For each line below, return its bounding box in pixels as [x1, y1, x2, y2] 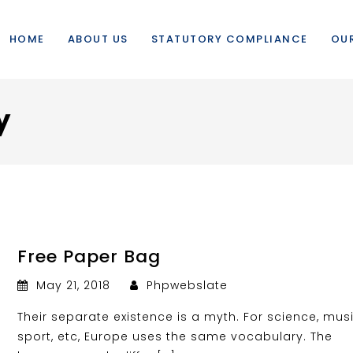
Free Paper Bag [17, 244, 162, 269]
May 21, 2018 [32, 277, 115, 293]
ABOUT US [67, 32, 128, 46]
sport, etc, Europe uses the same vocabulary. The [17, 329, 333, 344]
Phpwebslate [143, 277, 229, 293]
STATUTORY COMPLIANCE [150, 32, 308, 46]
